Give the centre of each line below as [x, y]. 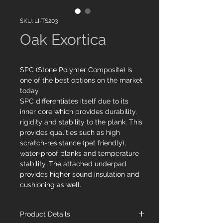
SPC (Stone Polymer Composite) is [76, 70]
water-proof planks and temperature [79, 153]
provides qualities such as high [70, 132]
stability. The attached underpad [73, 164]
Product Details [45, 214]
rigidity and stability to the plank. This [81, 122]
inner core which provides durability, [78, 111]
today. [30, 91]
